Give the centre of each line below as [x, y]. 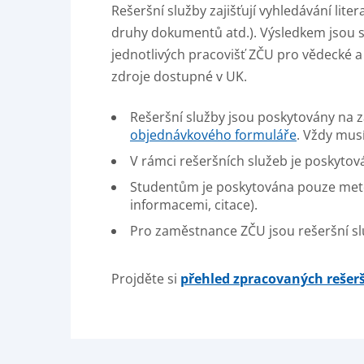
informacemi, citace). [194, 205]
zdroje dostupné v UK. [179, 76]
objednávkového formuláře [213, 135]
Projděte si [146, 279]
